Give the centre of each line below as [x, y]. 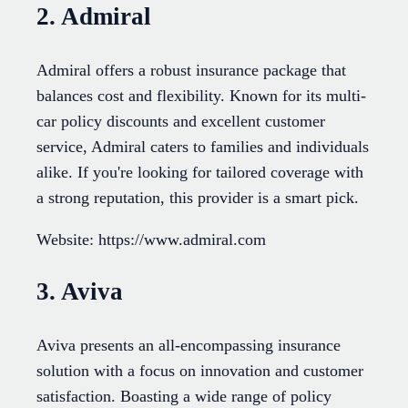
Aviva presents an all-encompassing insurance [189, 345]
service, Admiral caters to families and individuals [203, 146]
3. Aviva [80, 292]
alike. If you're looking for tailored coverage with [200, 172]
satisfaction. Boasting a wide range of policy [184, 396]
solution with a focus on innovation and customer [200, 370]
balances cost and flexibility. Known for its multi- [201, 95]
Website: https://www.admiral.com [151, 239]
